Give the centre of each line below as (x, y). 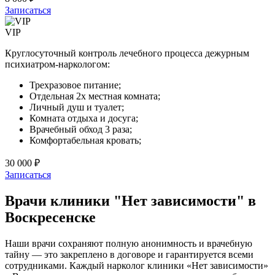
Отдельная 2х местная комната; (95, 96)
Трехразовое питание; (75, 85)
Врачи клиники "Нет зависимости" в (130, 200)
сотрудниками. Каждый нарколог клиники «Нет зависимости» (137, 265)
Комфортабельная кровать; (85, 141)
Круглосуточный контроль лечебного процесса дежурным (127, 53)
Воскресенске (50, 217)
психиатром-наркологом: (57, 64)
